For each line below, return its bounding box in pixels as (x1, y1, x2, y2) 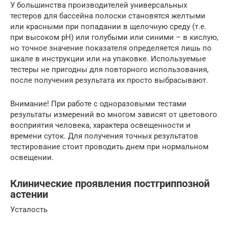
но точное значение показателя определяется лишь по (10, 43, 212, 53)
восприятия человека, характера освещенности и (10, 121, 191, 130)
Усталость (10, 205, 48, 215)
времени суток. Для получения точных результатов (10, 131, 198, 141)
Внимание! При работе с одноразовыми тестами (10, 99, 187, 109)
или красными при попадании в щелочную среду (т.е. (10, 22, 207, 32)
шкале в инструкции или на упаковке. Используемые (10, 54, 206, 64)
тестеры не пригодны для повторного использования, (10, 65, 209, 75)
